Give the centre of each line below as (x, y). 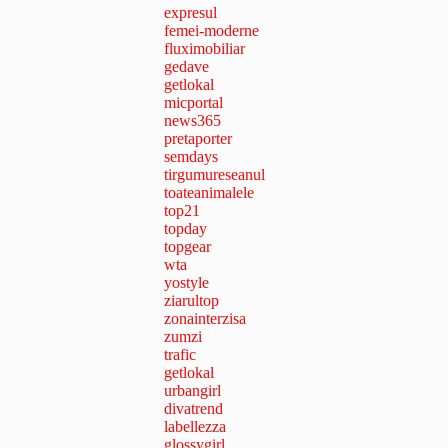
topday (185, 229)
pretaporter (198, 139)
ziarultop (191, 301)
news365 (192, 121)
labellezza (195, 427)
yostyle (186, 283)
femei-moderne (211, 31)
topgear (187, 247)
